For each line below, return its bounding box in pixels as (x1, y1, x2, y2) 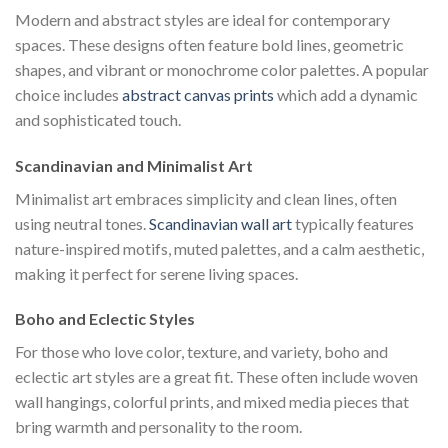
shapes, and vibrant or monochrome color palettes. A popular (15, 59, 429, 79)
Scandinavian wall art (149, 213, 292, 233)
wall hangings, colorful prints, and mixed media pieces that (15, 392, 409, 412)
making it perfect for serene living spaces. (15, 263, 298, 283)
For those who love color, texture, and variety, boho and (15, 342, 388, 362)
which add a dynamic (274, 84, 418, 104)
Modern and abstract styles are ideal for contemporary (15, 9, 390, 29)
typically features (292, 213, 414, 233)
